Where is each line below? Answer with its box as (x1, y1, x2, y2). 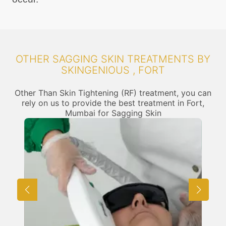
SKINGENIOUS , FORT (61, 64, 165, 76)
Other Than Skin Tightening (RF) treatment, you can (15, 87, 211, 98)
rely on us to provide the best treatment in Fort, (22, 97, 204, 108)
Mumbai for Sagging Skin (65, 107, 161, 118)
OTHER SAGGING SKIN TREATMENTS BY (16, 52, 210, 65)
